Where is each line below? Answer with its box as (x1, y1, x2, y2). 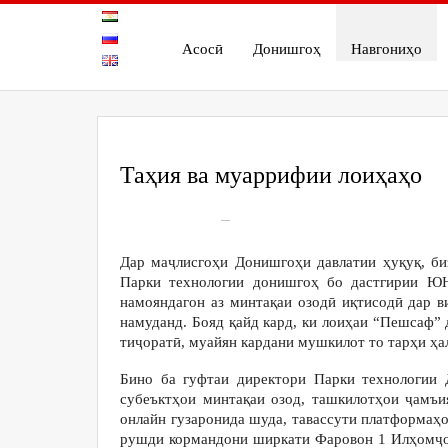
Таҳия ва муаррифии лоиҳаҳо (120, 162, 422, 189)
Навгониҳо (350, 41, 422, 57)
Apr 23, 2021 (142, 210, 213, 228)
